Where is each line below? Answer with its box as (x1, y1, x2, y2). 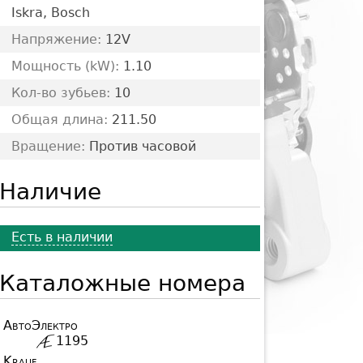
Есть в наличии (11, 229, 113, 246)
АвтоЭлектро (3, 318, 78, 334)
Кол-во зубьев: (11, 84, 110, 100)
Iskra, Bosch (11, 4, 90, 20)
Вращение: (11, 138, 85, 154)
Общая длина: (11, 111, 108, 127)
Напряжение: (11, 31, 101, 47)
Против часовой (85, 138, 196, 154)
